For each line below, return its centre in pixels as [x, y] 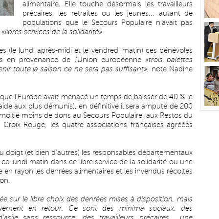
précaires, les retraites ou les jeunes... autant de [108, 13]
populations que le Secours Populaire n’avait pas [108, 22]
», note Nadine [168, 69]
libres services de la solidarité [52, 32]
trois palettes [171, 60]
